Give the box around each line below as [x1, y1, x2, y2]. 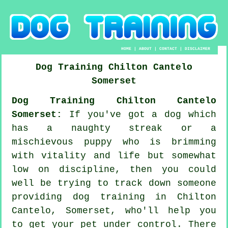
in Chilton [145, 191, 216, 202]
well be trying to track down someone [12, 178, 216, 188]
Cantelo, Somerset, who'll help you [12, 205, 216, 216]
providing [12, 191, 73, 202]
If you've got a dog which [62, 109, 216, 120]
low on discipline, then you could [12, 164, 216, 175]
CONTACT [159, 46, 178, 51]
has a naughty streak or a [12, 123, 216, 133]
